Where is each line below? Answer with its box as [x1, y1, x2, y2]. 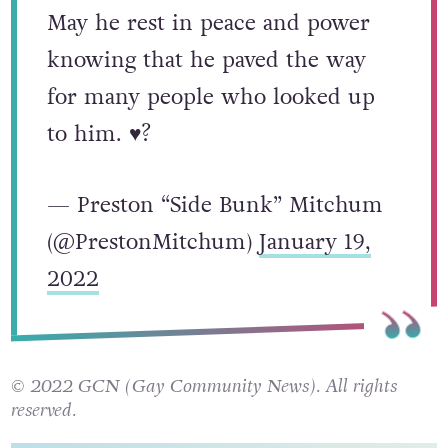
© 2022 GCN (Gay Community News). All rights [10, 372, 397, 399]
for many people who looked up [46, 81, 375, 113]
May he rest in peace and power [46, 7, 370, 39]
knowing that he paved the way [46, 44, 366, 76]
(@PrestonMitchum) [46, 226, 259, 258]
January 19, [258, 226, 371, 258]
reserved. [10, 396, 76, 423]
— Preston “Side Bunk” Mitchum [46, 189, 383, 221]
